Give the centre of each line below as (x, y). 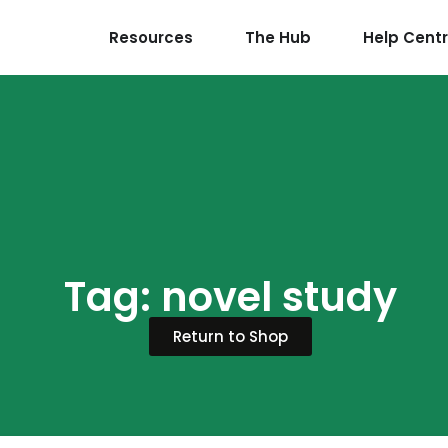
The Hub (278, 37)
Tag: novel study (231, 296)
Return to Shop (231, 336)
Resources (151, 37)
